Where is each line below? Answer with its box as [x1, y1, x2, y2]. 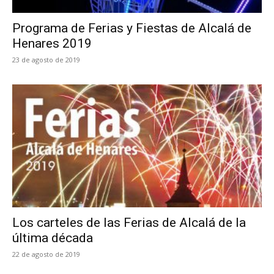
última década [12, 231, 93, 246]
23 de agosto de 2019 [12, 54, 80, 64]
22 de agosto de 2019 [12, 250, 80, 259]
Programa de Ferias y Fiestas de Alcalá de [12, 20, 251, 35]
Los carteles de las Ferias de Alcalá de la [12, 215, 246, 231]
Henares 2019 [12, 35, 92, 51]
